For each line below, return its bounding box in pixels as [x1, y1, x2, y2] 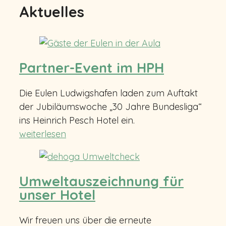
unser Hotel [19, 186, 95, 204]
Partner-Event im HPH [19, 59, 164, 77]
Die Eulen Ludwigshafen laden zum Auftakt [19, 87, 198, 99]
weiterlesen [19, 128, 66, 140]
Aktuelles [19, 3, 84, 21]
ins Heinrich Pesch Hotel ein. [19, 114, 135, 126]
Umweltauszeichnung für [19, 173, 184, 190]
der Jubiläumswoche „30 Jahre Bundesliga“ [19, 100, 202, 112]
